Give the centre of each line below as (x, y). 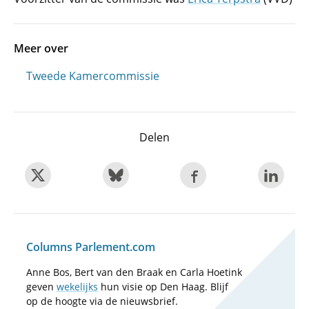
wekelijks (77, 287)
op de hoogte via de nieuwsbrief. (102, 301)
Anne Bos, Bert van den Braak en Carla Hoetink (134, 272)
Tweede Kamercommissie (93, 76)
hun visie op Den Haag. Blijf (163, 287)
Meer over (41, 48)
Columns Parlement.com (91, 247)
